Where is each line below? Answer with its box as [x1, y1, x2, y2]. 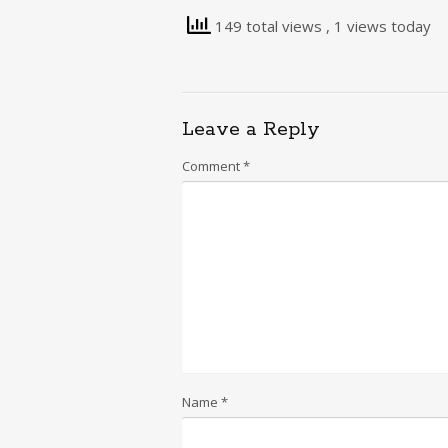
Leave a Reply [182, 117, 320, 142]
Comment [182, 157, 243, 175]
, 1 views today [326, 15, 431, 36]
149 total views [211, 15, 326, 36]
